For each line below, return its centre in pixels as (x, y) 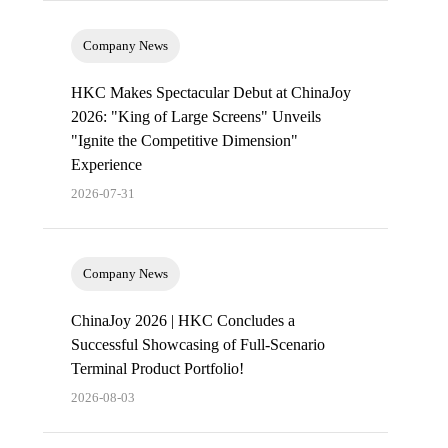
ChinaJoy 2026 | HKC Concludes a (182, 320)
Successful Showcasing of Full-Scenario (197, 344)
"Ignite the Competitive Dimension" (184, 140)
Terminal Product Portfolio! (157, 368)
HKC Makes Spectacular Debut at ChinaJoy (210, 92)
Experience (106, 164)
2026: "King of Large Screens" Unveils (195, 116)
